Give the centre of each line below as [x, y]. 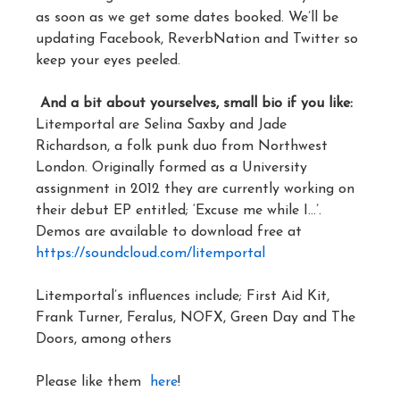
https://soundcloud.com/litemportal [150, 254]
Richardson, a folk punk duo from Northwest [182, 146]
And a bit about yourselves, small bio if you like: [194, 104]
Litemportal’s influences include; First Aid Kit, [183, 296]
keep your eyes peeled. [108, 61]
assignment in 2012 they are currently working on [195, 189]
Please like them [91, 382]
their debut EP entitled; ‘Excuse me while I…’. [179, 211]
